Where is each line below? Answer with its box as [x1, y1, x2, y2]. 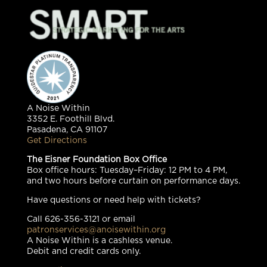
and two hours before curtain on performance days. [26, 176, 240, 185]
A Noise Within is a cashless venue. [26, 236, 172, 245]
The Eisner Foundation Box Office [26, 155, 167, 164]
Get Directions [26, 136, 87, 145]
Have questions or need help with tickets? [26, 195, 201, 204]
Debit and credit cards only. [26, 247, 141, 256]
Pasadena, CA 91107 [26, 125, 107, 134]
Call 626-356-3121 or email [26, 215, 135, 223]
